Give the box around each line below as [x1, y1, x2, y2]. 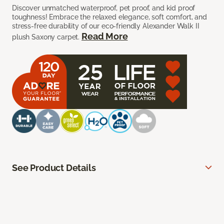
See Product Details [12, 162, 96, 173]
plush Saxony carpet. [12, 33, 82, 41]
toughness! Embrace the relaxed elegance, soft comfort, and [12, 13, 207, 21]
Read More [81, 31, 128, 42]
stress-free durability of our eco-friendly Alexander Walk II [12, 22, 199, 30]
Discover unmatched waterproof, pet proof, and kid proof [12, 4, 195, 12]
